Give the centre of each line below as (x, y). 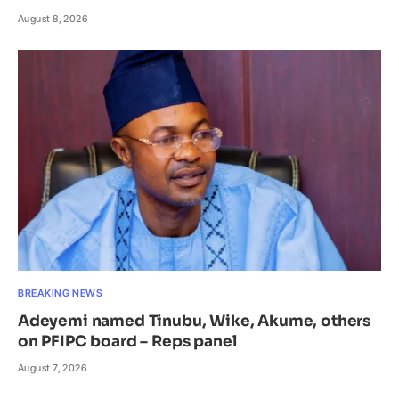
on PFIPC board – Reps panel (127, 341)
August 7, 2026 (53, 367)
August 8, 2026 (53, 19)
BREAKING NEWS (61, 293)
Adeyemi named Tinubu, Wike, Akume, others (195, 321)
